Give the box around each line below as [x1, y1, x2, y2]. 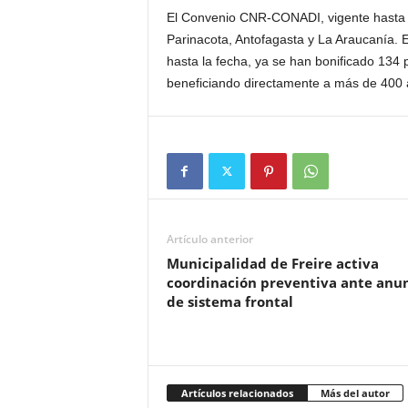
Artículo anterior [166, 231, 253, 247]
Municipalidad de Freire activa [166, 254, 379, 272]
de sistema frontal [166, 292, 293, 311]
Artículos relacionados [180, 386, 293, 400]
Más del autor [320, 386, 390, 400]
